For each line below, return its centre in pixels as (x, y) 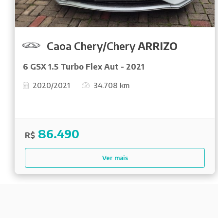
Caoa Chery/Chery (92, 45)
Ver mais (115, 157)
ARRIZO (158, 45)
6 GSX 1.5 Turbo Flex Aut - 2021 (84, 66)
